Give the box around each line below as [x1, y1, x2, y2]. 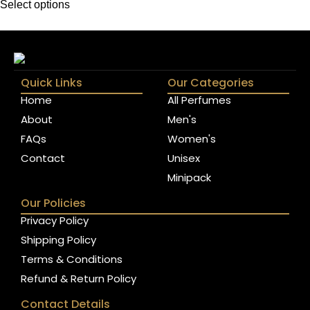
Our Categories [167, 74, 255, 91]
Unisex [167, 150, 201, 165]
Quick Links [21, 74, 82, 91]
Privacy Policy [21, 212, 89, 228]
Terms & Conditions [21, 251, 122, 266]
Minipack [167, 170, 212, 185]
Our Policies [21, 194, 86, 211]
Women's [167, 131, 217, 146]
